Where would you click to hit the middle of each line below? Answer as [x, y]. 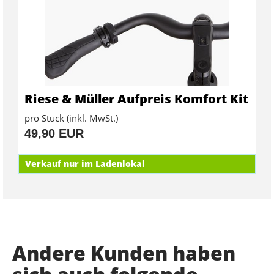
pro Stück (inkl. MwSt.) [71, 118]
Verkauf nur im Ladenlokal [85, 163]
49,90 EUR [54, 133]
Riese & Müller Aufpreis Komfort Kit [136, 98]
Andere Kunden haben [124, 253]
